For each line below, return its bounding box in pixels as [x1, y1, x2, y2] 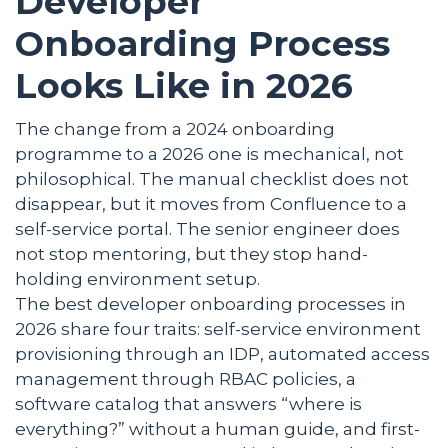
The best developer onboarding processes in [15, 293, 406, 314]
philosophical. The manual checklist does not [15, 168, 409, 189]
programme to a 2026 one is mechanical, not [15, 143, 404, 164]
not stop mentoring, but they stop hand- [15, 243, 368, 264]
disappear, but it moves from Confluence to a [15, 193, 407, 214]
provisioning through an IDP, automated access [15, 343, 430, 364]
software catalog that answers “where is [15, 393, 362, 414]
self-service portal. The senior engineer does [15, 218, 400, 239]
